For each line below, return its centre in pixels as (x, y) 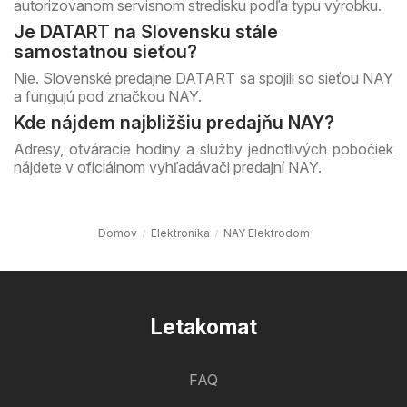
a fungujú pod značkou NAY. (108, 96)
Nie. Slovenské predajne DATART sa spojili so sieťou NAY (203, 78)
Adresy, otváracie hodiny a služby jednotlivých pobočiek (203, 149)
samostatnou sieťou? (105, 51)
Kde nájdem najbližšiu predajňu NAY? (174, 122)
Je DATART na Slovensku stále (146, 31)
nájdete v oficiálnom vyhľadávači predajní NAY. (168, 167)
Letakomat (203, 327)
